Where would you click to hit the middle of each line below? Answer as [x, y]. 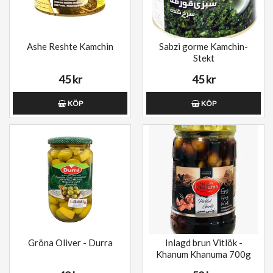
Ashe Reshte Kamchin [70, 47]
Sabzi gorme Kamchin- [204, 47]
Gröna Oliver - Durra [70, 243]
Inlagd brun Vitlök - [204, 243]
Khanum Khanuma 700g [204, 254]
